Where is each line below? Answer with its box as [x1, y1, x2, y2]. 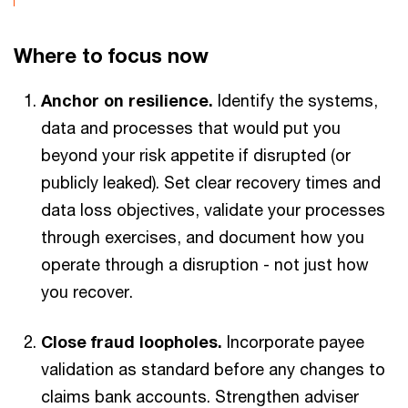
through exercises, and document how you [41, 227, 364, 247]
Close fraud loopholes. [41, 331, 222, 352]
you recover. [41, 281, 138, 301]
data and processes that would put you [41, 117, 341, 138]
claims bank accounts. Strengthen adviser [41, 386, 359, 406]
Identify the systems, [213, 90, 378, 110]
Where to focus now [14, 44, 219, 67]
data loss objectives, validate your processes [41, 199, 385, 219]
